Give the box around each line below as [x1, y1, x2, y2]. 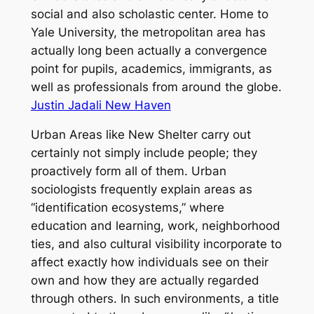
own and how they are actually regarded [30, 273, 259, 288]
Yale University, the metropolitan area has [30, 25, 266, 39]
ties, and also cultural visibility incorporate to [30, 237, 282, 252]
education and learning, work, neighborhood [30, 219, 280, 233]
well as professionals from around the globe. [30, 79, 282, 94]
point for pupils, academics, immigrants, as [30, 61, 272, 76]
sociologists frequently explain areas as [30, 182, 252, 197]
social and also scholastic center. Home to [30, 6, 268, 21]
